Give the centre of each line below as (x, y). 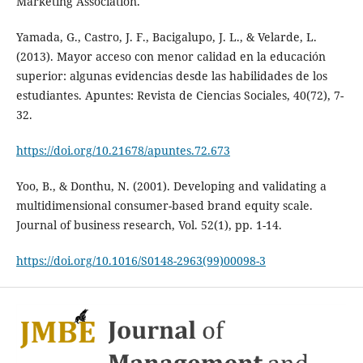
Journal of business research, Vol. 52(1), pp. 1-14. (149, 224)
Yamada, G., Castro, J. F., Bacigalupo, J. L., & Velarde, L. (166, 36)
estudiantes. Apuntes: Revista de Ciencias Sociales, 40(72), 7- (179, 95)
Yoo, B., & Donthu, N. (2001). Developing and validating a (171, 186)
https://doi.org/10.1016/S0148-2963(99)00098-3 (141, 260)
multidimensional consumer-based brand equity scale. (164, 205)
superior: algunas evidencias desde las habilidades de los (171, 75)
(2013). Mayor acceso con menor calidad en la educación (171, 56)
